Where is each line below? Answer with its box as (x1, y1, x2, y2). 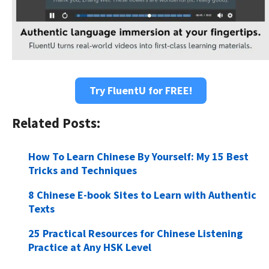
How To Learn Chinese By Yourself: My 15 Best (28, 149, 249, 163)
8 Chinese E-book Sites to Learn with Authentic (28, 187, 256, 202)
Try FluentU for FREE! (89, 83, 192, 97)
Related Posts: (12, 114, 100, 131)
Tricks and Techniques (28, 163, 137, 177)
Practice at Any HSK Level (28, 240, 151, 254)
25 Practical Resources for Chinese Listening (28, 226, 243, 240)
